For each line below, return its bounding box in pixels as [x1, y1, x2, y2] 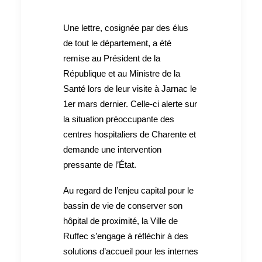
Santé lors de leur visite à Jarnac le [63, 84, 196, 94]
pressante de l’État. [63, 160, 136, 170]
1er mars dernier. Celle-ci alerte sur [63, 99, 197, 109]
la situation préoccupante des [63, 114, 174, 125]
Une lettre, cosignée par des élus [63, 23, 188, 33]
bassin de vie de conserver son [63, 201, 182, 211]
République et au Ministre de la [63, 68, 180, 79]
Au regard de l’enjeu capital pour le [63, 185, 194, 196]
